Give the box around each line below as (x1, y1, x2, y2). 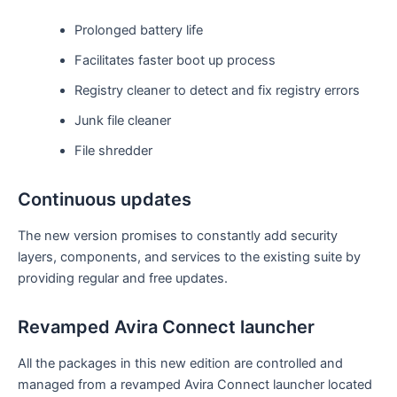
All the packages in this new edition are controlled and (18, 354, 343, 371)
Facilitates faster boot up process (74, 51, 276, 68)
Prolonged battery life (74, 21, 203, 38)
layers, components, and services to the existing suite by (18, 248, 361, 265)
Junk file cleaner (74, 112, 171, 128)
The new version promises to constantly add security (18, 227, 338, 244)
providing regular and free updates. (18, 269, 228, 286)
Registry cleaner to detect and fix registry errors (74, 82, 360, 98)
